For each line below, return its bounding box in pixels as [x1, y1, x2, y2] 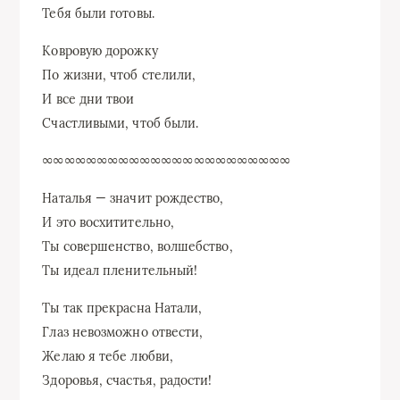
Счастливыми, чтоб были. [42, 114, 199, 131]
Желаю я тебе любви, [42, 347, 173, 364]
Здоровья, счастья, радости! [42, 371, 212, 388]
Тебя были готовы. [42, 4, 154, 21]
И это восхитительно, [42, 213, 175, 230]
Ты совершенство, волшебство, [42, 237, 233, 254]
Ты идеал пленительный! [42, 262, 198, 279]
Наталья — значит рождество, [42, 189, 224, 206]
